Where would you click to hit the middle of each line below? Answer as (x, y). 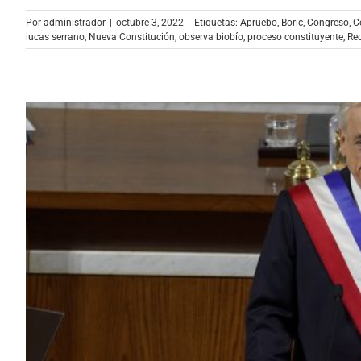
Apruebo (259, 23)
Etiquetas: (217, 23)
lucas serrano (55, 37)
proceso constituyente (295, 37)
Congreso (328, 23)
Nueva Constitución (132, 37)
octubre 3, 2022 (150, 23)
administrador (75, 23)
